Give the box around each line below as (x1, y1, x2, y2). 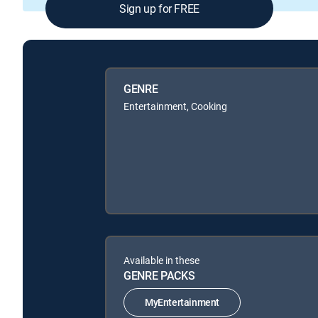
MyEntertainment (145, 295, 219, 309)
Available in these (124, 253, 199, 267)
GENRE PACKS (124, 267, 195, 283)
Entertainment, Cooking (124, 99, 227, 113)
